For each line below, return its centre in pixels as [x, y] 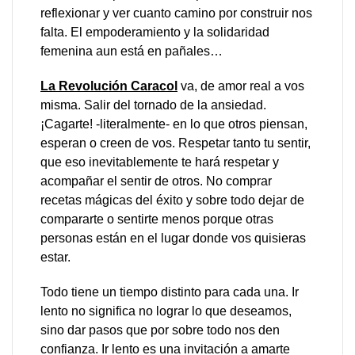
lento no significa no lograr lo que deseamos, [166, 311]
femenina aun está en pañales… [132, 51]
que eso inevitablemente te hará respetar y [160, 162]
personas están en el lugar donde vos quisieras [173, 238]
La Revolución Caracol [109, 86]
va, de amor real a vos [241, 86]
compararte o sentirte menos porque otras [157, 219]
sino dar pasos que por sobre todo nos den [160, 330]
